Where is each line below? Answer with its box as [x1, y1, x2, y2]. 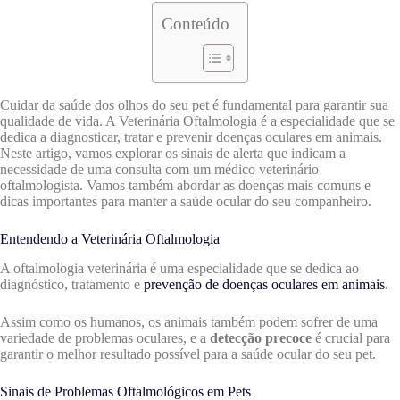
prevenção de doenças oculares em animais [144, 277, 385, 293]
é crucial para [312, 330, 390, 346]
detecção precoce [210, 330, 312, 346]
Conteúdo [162, 14, 229, 34]
